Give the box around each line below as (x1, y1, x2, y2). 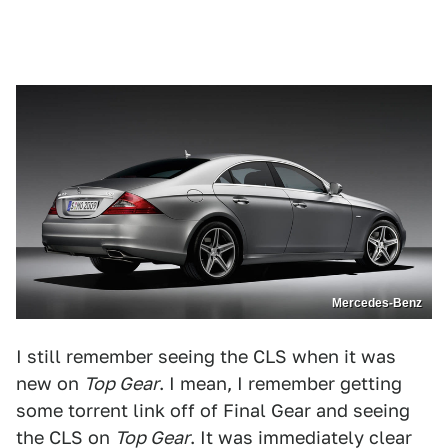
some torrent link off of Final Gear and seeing (16, 399, 410, 421)
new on (16, 372, 84, 394)
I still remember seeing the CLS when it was (16, 345, 396, 367)
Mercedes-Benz (332, 295, 422, 310)
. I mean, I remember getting (159, 372, 402, 394)
